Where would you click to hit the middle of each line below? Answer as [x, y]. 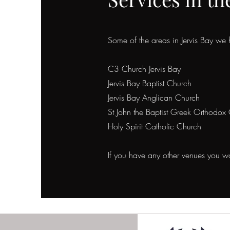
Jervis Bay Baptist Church [150, 83]
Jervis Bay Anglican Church [154, 98]
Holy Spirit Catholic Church [155, 126]
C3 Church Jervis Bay [144, 69]
